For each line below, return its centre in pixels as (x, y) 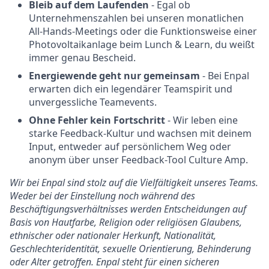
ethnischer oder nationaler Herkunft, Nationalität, (113, 236)
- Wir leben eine (201, 120)
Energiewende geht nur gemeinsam (114, 76)
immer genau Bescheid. (82, 58)
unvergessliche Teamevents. (93, 102)
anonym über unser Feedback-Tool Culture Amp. (138, 160)
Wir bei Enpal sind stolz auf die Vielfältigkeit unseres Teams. (134, 183)
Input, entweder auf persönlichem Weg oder (130, 147)
